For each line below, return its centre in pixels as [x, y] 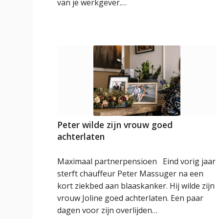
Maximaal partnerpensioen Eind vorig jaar [137, 162]
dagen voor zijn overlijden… [108, 210]
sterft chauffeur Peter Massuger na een [131, 174]
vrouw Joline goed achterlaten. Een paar [131, 198]
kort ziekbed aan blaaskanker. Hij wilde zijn [136, 186]
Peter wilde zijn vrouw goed [115, 125]
